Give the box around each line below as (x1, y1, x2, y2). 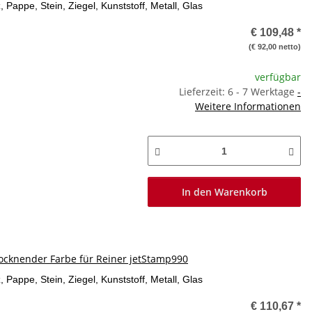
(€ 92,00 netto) (249, 42, 301, 51)
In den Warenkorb (181, 185, 267, 198)
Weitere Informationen (195, 100, 301, 113)
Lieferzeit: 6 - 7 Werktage (179, 85, 297, 98)
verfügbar (255, 70, 301, 84)
